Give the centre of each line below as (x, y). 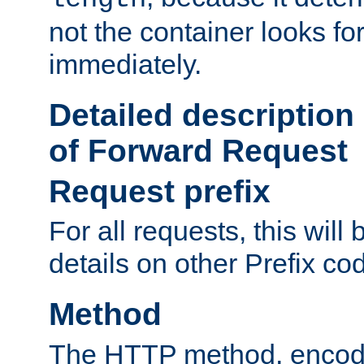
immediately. (125, 64)
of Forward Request (198, 150)
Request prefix (160, 191)
